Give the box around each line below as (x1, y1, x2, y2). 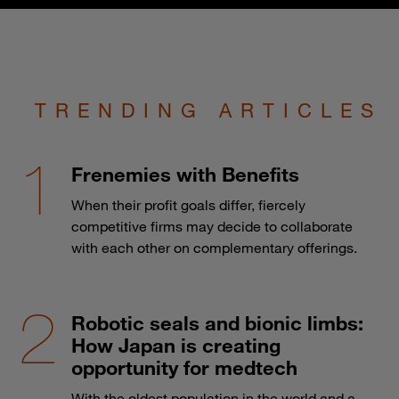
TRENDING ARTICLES (35, 97, 382, 122)
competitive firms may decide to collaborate (71, 216, 353, 235)
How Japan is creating (71, 332, 281, 357)
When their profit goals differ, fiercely (71, 195, 305, 214)
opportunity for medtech (71, 354, 297, 379)
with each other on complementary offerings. (71, 238, 357, 256)
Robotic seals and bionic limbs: (71, 310, 363, 335)
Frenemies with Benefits (71, 161, 299, 186)
